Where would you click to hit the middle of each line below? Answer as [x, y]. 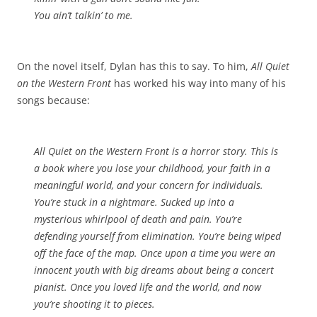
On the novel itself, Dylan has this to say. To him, [134, 66]
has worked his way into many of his [200, 83]
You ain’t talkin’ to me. [83, 15]
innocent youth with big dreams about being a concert [154, 270]
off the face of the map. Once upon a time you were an [155, 253]
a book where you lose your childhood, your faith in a [152, 168]
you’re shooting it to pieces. [94, 304]
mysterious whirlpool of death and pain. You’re [138, 219]
